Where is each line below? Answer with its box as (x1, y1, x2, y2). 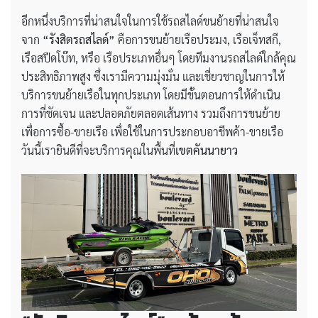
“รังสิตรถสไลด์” (43, 31, 115, 47)
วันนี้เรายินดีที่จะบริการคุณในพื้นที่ (21, 142, 175, 158)
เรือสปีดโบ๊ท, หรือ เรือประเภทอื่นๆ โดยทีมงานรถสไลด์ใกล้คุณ (21, 50, 296, 65)
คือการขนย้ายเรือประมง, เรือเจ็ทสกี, (115, 31, 281, 47)
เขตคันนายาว (175, 142, 238, 158)
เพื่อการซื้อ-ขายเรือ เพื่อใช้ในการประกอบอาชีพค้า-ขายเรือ (21, 124, 283, 139)
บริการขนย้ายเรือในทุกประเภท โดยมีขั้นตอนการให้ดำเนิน (21, 87, 280, 102)
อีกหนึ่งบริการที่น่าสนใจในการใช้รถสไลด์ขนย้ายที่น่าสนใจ (21, 13, 279, 28)
